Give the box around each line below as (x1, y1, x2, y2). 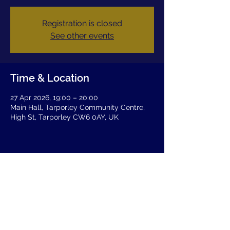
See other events (50, 31, 114, 41)
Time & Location (10, 72, 89, 84)
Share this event (10, 168, 88, 180)
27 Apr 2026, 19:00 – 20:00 (10, 93, 98, 102)
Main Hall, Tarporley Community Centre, (10, 103, 145, 111)
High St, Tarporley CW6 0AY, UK (10, 113, 119, 121)
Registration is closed (42, 18, 122, 28)
